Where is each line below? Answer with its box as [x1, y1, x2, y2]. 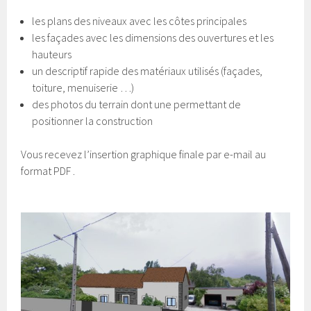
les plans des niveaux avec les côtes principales [32, 14, 247, 28]
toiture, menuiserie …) [32, 81, 135, 94]
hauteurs [32, 47, 72, 61]
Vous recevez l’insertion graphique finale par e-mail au [21, 147, 267, 161]
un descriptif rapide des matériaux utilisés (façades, [32, 64, 263, 78]
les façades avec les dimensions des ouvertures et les [32, 31, 274, 44]
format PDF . [21, 164, 76, 178]
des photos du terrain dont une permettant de [32, 97, 242, 111]
